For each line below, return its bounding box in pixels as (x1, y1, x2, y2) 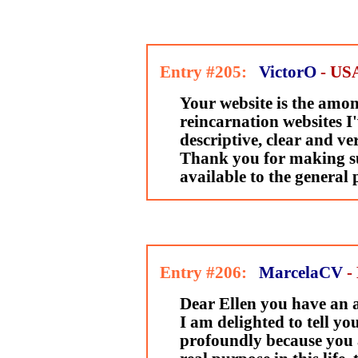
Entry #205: (147, 63, 255, 81)
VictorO (258, 63, 316, 81)
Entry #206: (147, 264, 255, 281)
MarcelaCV (258, 264, 343, 281)
